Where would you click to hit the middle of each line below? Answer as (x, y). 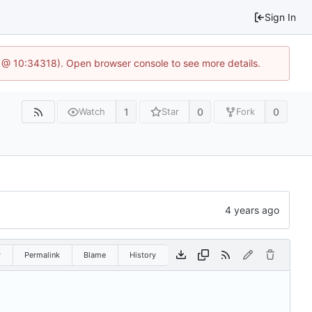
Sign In (280, 17)
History (143, 255)
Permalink (42, 255)
